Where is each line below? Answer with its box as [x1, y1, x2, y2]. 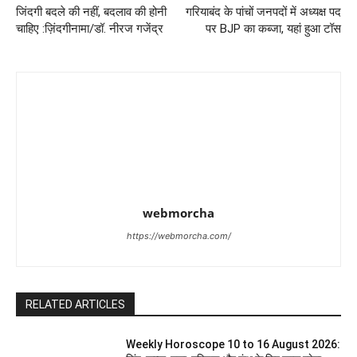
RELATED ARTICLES [25, 297, 125, 311]
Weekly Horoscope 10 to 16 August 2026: [126, 337, 341, 351]
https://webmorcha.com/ [126, 229, 231, 241]
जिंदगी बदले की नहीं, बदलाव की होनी [16, 4, 167, 19]
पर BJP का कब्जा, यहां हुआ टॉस [205, 21, 341, 36]
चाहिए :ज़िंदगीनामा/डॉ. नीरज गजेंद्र [16, 21, 163, 36]
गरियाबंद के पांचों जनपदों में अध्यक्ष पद [185, 4, 341, 19]
